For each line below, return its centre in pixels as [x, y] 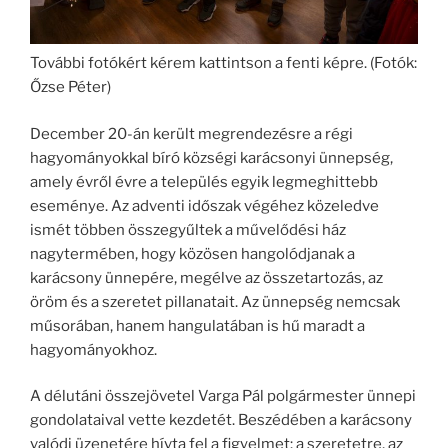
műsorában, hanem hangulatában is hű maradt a [197, 325]
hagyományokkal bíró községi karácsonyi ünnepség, [211, 157]
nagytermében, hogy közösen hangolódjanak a [192, 253]
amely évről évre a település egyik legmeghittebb [204, 181]
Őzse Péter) [70, 87]
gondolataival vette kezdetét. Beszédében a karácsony [221, 420]
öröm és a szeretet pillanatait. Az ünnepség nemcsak [215, 301]
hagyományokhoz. [93, 349]
